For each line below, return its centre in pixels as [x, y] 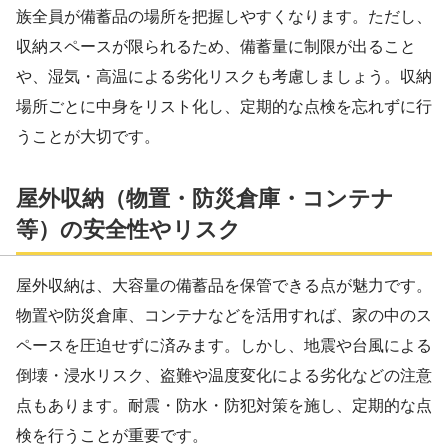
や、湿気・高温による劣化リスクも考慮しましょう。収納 [224, 77]
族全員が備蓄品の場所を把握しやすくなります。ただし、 [224, 17]
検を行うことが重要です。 [112, 435]
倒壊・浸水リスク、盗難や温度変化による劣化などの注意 [224, 375]
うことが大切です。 [88, 137]
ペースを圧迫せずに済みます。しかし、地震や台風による [224, 345]
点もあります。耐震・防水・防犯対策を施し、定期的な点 [224, 405]
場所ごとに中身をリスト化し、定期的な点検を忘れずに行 [224, 107]
